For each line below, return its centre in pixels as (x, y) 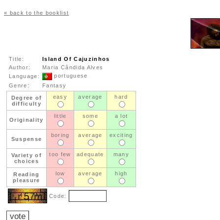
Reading (27, 174)
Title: (16, 59)
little (60, 116)
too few (60, 154)
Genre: (19, 85)
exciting (121, 135)
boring (60, 135)
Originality (27, 120)
